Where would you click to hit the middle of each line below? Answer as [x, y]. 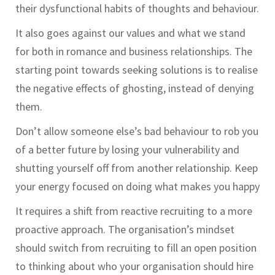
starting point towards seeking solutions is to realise [137, 70]
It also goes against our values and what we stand [130, 33]
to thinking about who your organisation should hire [134, 266]
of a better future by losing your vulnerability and [127, 150]
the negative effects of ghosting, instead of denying [135, 88]
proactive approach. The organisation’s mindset [125, 230]
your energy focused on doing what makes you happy [137, 187]
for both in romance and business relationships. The [134, 52]
